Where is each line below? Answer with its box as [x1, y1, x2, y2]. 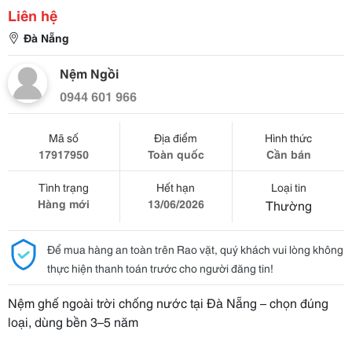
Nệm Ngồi [60, 64, 119, 82]
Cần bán [266, 146, 311, 162]
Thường [265, 196, 312, 214]
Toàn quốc [147, 146, 204, 162]
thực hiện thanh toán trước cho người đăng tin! [47, 260, 273, 276]
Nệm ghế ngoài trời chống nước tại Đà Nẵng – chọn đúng [8, 293, 328, 311]
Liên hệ [8, 5, 57, 25]
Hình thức [265, 130, 313, 145]
